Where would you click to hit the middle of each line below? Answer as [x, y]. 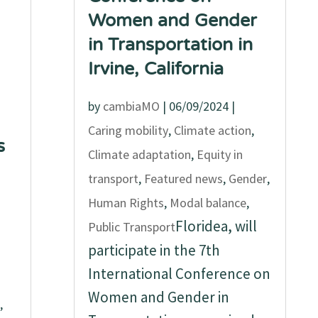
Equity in [220, 154]
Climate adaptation [140, 154]
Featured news [184, 179]
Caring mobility [128, 130]
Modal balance [208, 203]
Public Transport [132, 227]
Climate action [213, 130]
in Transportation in [171, 45]
